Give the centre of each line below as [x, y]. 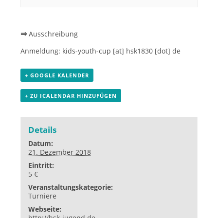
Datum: [40, 144]
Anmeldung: [42, 51]
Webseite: [45, 209]
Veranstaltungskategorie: [70, 187]
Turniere [42, 196]
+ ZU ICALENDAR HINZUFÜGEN [71, 95]
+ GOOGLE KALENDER [57, 75]
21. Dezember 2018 [59, 152]
